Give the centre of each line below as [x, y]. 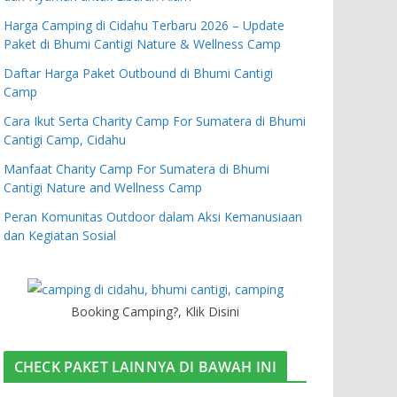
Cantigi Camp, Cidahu [65, 139]
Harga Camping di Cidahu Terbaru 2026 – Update [144, 25]
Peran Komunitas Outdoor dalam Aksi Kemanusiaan [153, 216]
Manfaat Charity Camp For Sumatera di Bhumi [136, 168]
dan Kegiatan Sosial [60, 235]
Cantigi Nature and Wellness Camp [103, 187]
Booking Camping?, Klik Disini [155, 311]
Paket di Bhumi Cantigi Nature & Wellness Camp [142, 43]
